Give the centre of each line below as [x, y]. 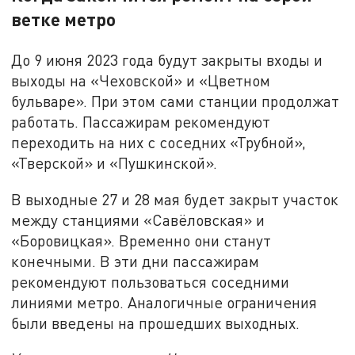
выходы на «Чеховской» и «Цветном [141, 80]
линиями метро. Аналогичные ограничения [164, 302]
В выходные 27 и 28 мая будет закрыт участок [175, 199]
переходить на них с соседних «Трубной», [159, 142]
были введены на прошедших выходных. [156, 323]
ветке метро [64, 19]
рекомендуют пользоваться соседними [151, 281]
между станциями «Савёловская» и [138, 219]
